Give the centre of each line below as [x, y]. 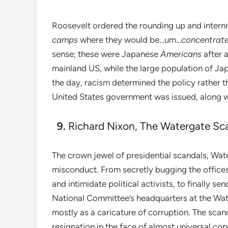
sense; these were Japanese [106, 54]
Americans [181, 54]
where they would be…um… [130, 40]
